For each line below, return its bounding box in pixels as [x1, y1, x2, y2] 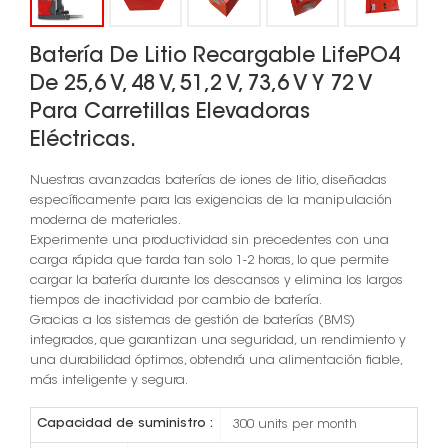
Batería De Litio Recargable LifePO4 [30, 47, 400, 68]
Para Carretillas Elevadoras [30, 103, 310, 124]
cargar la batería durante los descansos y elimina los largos [30, 274, 403, 288]
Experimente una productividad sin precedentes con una [30, 234, 389, 248]
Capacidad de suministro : [37, 418, 214, 431]
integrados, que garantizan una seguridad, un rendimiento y [30, 334, 406, 348]
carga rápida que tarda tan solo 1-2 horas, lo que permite [30, 254, 389, 268]
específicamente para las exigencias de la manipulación [30, 194, 392, 208]
